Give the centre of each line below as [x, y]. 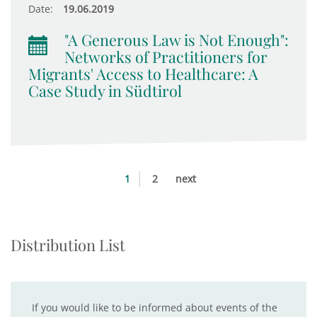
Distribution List [68, 245]
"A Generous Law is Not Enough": [177, 40]
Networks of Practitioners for [166, 57]
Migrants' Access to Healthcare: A [143, 74]
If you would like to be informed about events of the [155, 307]
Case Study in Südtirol [105, 91]
